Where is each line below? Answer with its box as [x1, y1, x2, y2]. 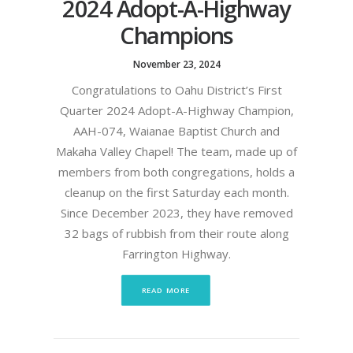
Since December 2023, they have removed [60, 204, 293, 221]
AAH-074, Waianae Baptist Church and [73, 122, 280, 139]
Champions [120, 19, 233, 50]
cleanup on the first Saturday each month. [64, 184, 289, 200]
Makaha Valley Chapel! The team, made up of [56, 143, 297, 159]
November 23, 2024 [132, 57, 221, 71]
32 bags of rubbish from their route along [64, 225, 289, 241]
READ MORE [141, 284, 190, 296]
